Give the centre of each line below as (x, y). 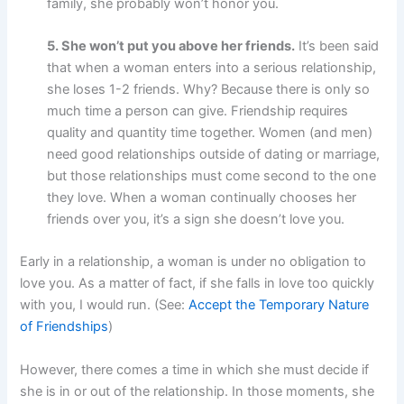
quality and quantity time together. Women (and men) (210, 132)
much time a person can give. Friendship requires (198, 110)
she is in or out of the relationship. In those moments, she (197, 391)
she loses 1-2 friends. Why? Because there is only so (209, 89)
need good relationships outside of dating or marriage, (214, 154)
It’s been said (337, 46)
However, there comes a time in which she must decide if (195, 369)
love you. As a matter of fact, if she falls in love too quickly (197, 284)
